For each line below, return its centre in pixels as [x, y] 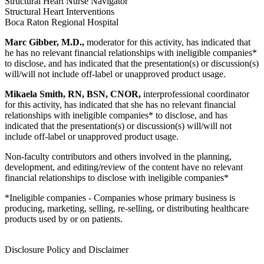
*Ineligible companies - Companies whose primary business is [120, 198]
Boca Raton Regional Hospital [62, 22]
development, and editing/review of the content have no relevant [124, 167]
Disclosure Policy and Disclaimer [67, 250]
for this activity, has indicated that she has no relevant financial [120, 105]
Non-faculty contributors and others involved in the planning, [118, 156]
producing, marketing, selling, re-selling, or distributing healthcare [127, 208]
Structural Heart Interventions [60, 11]
